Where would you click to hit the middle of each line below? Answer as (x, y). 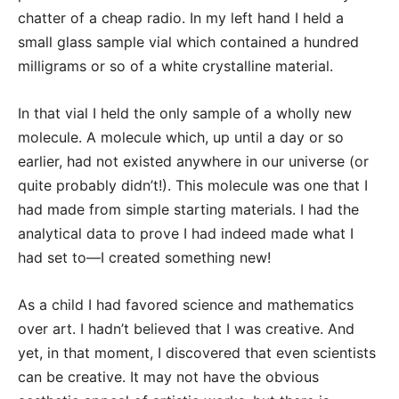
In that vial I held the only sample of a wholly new (185, 113)
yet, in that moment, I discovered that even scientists (197, 353)
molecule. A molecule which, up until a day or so (181, 137)
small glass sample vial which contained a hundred (188, 42)
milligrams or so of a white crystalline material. (175, 66)
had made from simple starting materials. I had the (188, 209)
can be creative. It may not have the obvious (168, 377)
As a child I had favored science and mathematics (186, 305)
